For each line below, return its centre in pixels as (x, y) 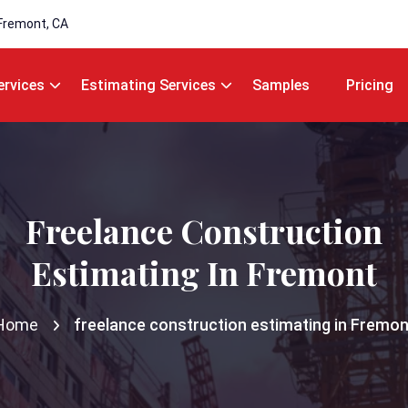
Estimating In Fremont (204, 272)
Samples (281, 85)
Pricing (370, 85)
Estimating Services (148, 85)
